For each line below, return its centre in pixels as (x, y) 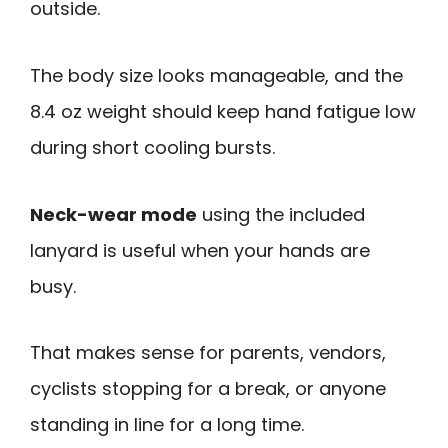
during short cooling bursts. (152, 148)
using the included (281, 214)
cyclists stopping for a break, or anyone (208, 389)
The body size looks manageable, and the (216, 76)
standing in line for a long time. (167, 425)
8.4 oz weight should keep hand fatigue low (223, 112)
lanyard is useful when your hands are (200, 250)
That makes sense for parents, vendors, (208, 353)
